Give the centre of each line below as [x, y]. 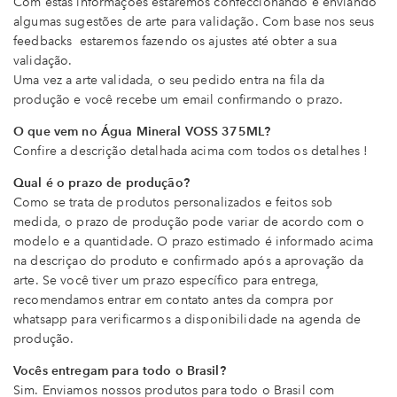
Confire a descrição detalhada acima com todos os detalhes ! [191, 152]
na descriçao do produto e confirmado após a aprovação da [188, 261]
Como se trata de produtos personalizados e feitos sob [173, 203]
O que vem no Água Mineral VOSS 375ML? [142, 132]
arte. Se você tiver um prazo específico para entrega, [167, 281]
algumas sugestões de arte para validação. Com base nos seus [194, 22]
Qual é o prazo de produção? [101, 183]
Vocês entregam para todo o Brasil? [120, 371]
